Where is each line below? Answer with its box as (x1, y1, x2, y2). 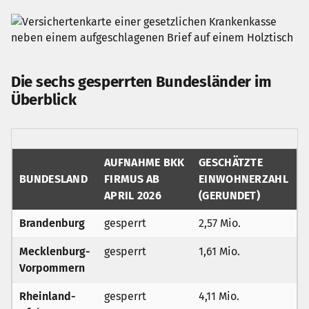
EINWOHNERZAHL (199, 172, 288, 186)
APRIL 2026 (104, 189, 162, 202)
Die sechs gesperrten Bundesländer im (11, 72, 272, 91)
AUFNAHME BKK (104, 156, 185, 169)
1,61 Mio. (199, 245, 240, 258)
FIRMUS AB (104, 172, 160, 186)
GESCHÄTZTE (199, 156, 263, 169)
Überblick (11, 90, 77, 109)
